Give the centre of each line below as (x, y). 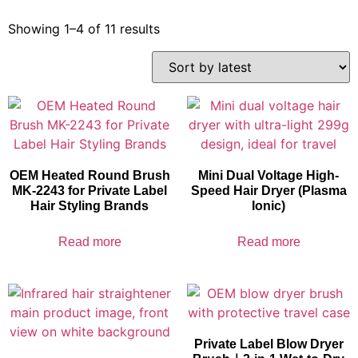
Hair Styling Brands (89, 205)
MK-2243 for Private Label (89, 190)
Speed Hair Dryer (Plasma (268, 190)
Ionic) (268, 205)
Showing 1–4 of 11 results (84, 28)
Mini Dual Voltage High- (268, 175)
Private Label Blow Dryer (268, 344)
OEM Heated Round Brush (89, 175)
